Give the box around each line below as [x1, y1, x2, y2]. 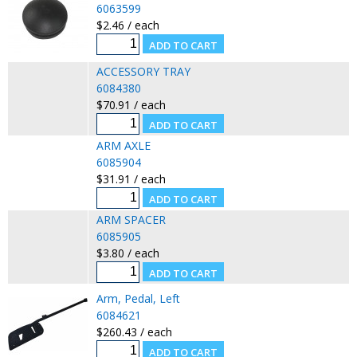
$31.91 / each [96, 171, 166, 186]
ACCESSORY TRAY [96, 63, 190, 79]
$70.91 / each [96, 96, 166, 112]
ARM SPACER [96, 211, 166, 227]
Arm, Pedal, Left [96, 290, 180, 306]
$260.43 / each [96, 324, 172, 339]
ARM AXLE [96, 137, 151, 153]
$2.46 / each [96, 17, 159, 33]
